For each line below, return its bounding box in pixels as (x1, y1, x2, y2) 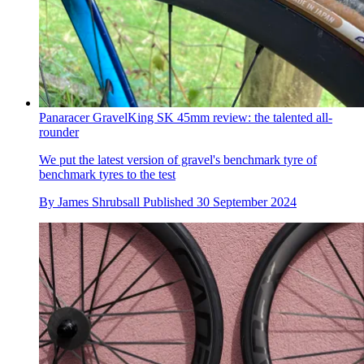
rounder (39, 125, 79, 140)
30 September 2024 (197, 195, 297, 210)
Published (143, 195, 197, 210)
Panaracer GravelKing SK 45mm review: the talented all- (39, 110, 332, 125)
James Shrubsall (58, 195, 140, 210)
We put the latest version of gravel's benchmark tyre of (39, 153, 317, 167)
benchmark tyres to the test (39, 167, 175, 182)
